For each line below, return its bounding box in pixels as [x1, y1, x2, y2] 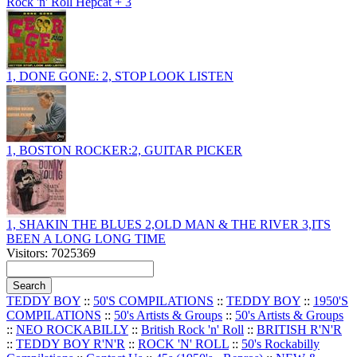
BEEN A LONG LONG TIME [6, 232, 166, 246]
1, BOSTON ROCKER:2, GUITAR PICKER [6, 143, 242, 158]
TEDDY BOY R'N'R [16, 337, 125, 351]
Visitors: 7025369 [6, 246, 96, 261]
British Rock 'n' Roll [141, 323, 244, 337]
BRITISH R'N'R [257, 323, 342, 337]
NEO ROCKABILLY [16, 323, 128, 337]
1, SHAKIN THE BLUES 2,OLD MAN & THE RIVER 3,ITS [6, 218, 331, 232]
